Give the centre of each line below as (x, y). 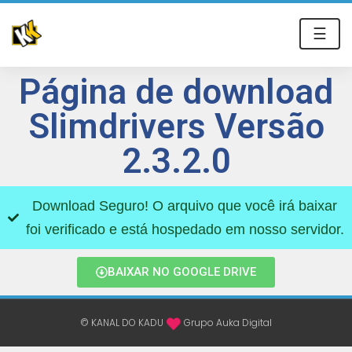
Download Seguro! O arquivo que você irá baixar (185, 206)
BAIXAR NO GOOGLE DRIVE (182, 272)
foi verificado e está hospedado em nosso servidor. (185, 229)
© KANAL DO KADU (122, 323)
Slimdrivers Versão (176, 126)
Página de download (176, 92)
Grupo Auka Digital (228, 323)
